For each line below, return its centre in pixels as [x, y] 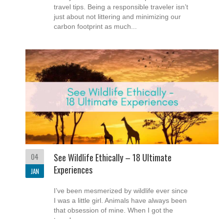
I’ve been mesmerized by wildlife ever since [121, 190]
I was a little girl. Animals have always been [120, 200]
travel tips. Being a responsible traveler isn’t [121, 7]
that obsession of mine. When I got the [113, 210]
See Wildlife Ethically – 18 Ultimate [113, 157]
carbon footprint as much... [95, 26]
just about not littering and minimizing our [117, 16]
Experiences [73, 169]
